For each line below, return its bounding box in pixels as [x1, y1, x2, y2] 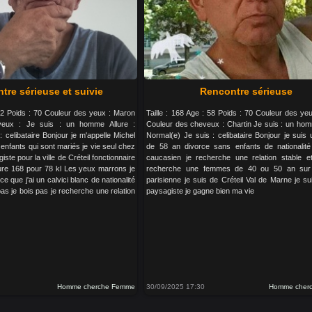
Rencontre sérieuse [200, 86, 293, 97]
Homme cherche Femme [57, 283, 136, 290]
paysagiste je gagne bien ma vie [146, 187, 255, 195]
